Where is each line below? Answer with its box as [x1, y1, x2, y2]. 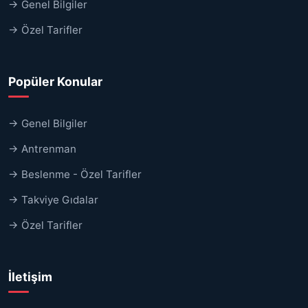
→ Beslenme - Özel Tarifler [8, 167, 142, 181]
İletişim [8, 269, 52, 284]
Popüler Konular [8, 74, 102, 89]
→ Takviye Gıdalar [8, 192, 98, 206]
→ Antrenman [8, 142, 76, 155]
